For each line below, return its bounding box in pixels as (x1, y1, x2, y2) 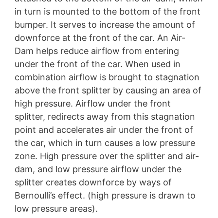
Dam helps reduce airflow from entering (15, 46, 179, 56)
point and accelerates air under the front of (15, 125, 193, 135)
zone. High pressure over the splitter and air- (15, 151, 199, 162)
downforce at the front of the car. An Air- (15, 33, 185, 43)
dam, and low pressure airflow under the (15, 164, 182, 175)
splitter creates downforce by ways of (15, 177, 172, 188)
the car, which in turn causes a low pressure (15, 138, 195, 148)
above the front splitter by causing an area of (15, 85, 201, 96)
